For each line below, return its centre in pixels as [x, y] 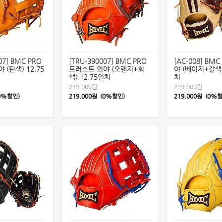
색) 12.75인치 [90, 77]
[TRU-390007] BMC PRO [108, 61]
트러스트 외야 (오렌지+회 [107, 69]
